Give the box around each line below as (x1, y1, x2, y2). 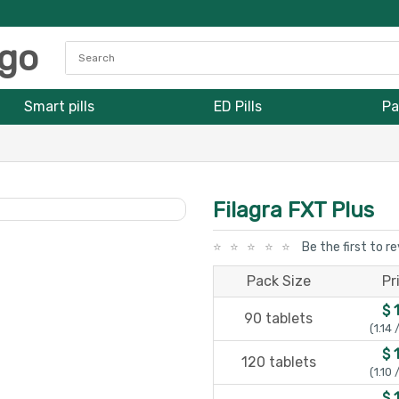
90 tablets (244, 310, 313, 327)
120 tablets (240, 354, 316, 370)
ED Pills (214, 98, 263, 115)
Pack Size (246, 273, 311, 289)
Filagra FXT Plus (213, 198, 374, 223)
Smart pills (24, 98, 95, 115)
